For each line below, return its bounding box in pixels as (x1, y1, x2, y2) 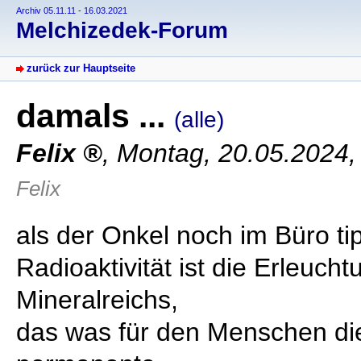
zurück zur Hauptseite (27, 62, 135, 75)
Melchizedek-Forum (16, 18, 228, 44)
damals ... (16, 98, 174, 135)
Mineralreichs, (16, 285, 178, 315)
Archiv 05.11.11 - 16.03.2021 (16, 6, 127, 15)
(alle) (174, 107, 224, 133)
